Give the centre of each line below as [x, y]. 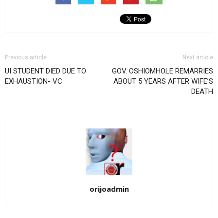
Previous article [26, 57]
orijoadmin [109, 189]
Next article [198, 57]
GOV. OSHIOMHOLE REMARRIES [163, 71]
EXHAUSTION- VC [34, 81]
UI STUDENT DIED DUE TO [45, 71]
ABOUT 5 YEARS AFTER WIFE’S [163, 81]
